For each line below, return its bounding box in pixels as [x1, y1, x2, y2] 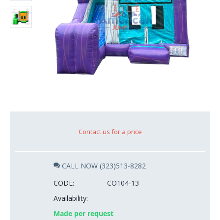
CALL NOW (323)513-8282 [60, 161, 146, 170]
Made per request [54, 208, 113, 218]
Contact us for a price [78, 127, 142, 136]
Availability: [54, 193, 88, 203]
